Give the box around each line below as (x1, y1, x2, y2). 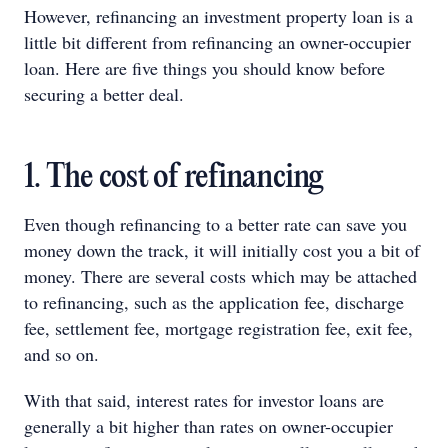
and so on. (24, 341, 99, 366)
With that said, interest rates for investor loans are (24, 387, 384, 412)
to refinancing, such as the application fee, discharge (24, 289, 404, 314)
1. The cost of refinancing (24, 160, 323, 196)
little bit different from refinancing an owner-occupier (24, 29, 411, 54)
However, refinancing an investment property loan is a (24, 3, 413, 28)
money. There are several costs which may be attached (24, 263, 417, 288)
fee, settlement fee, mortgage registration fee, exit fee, (24, 315, 413, 340)
